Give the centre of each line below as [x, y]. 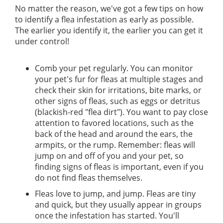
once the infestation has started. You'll [107, 216]
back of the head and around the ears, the [114, 134]
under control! [42, 42]
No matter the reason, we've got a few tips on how [109, 9]
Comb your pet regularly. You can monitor [114, 68]
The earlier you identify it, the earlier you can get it [109, 31]
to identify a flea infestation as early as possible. [104, 20]
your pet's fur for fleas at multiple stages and [119, 79]
